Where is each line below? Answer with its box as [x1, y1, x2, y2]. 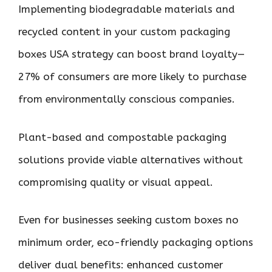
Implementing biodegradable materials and [18, 3, 235, 15]
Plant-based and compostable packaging [18, 131, 226, 143]
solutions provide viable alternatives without [18, 153, 243, 166]
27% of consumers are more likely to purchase [18, 70, 246, 83]
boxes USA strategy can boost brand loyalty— [18, 48, 245, 60]
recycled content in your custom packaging [18, 25, 230, 38]
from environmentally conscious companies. [18, 93, 235, 105]
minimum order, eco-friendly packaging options [18, 236, 253, 248]
